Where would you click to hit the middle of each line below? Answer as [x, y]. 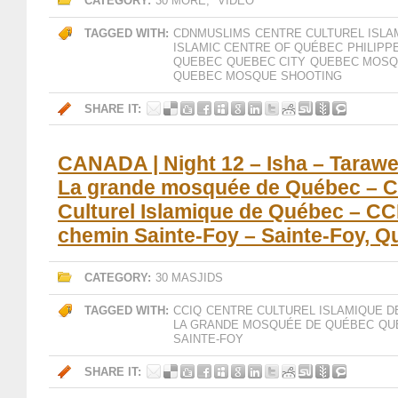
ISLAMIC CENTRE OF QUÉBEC [258, 48]
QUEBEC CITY [266, 62]
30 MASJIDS [189, 278]
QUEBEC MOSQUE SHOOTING [258, 76]
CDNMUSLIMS [212, 33]
